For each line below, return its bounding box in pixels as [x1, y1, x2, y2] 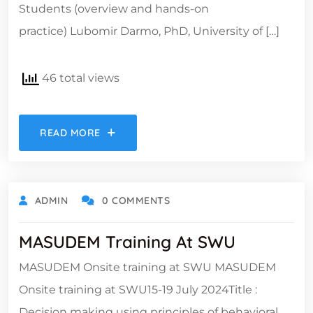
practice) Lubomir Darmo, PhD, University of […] [19, 24, 279, 38]
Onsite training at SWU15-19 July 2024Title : [19, 282, 257, 296]
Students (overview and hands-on [19, 1, 209, 15]
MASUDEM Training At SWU [19, 231, 235, 252]
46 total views [39, 71, 119, 85]
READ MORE [40, 126, 101, 139]
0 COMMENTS [101, 194, 170, 207]
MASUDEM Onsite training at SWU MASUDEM [19, 260, 276, 274]
